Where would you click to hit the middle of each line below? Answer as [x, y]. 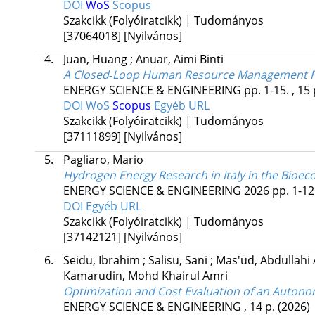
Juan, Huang [96, 59]
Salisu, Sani [179, 261]
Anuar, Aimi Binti [179, 59]
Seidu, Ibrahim [103, 261]
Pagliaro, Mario [103, 160]
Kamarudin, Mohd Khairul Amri [145, 276]
